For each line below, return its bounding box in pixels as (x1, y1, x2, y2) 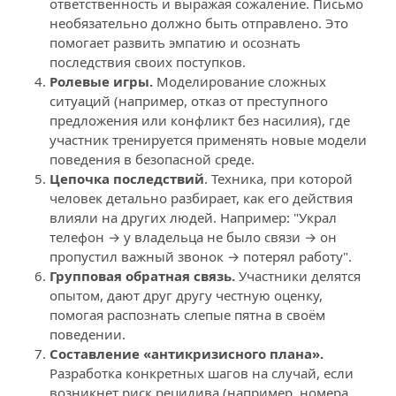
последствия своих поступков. (49, 53, 246, 71)
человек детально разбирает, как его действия (49, 189, 353, 207)
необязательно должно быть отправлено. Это (49, 14, 348, 32)
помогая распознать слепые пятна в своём (49, 306, 325, 324)
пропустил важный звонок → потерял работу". (49, 247, 352, 265)
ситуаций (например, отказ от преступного (49, 92, 328, 110)
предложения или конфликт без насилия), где (49, 111, 350, 129)
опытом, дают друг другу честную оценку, (49, 286, 323, 304)
